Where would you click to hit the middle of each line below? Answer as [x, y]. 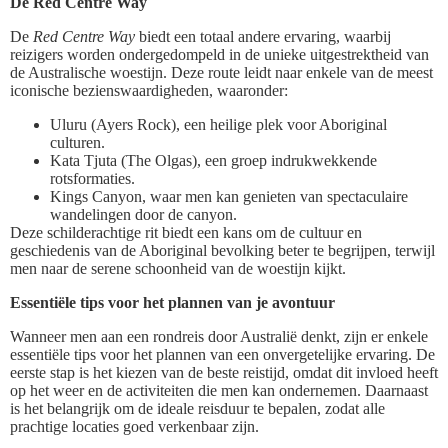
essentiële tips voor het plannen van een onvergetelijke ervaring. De [222, 354]
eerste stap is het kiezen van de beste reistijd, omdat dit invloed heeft [224, 372]
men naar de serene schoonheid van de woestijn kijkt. [178, 268]
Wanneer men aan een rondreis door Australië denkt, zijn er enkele [219, 336]
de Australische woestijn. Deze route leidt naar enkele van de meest [221, 72]
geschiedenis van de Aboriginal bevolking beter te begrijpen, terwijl [222, 250]
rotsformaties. [92, 178]
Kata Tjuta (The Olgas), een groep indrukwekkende [213, 160]
